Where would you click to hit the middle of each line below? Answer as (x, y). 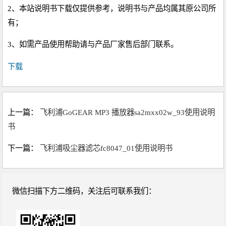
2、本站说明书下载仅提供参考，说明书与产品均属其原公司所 (112, 9)
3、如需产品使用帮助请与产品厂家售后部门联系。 (93, 44)
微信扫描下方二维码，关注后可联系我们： (84, 191)
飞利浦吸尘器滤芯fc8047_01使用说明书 (106, 148)
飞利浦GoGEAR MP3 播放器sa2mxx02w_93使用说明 (128, 112)
